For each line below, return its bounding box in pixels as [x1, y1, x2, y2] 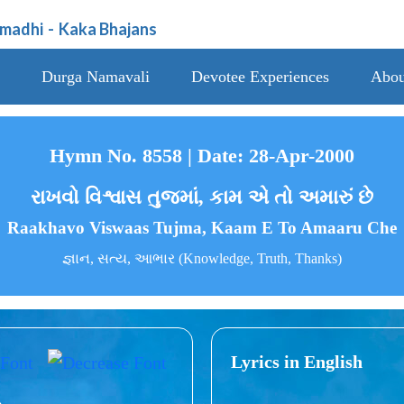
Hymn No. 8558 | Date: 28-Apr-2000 [50, 144, 354, 168]
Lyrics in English [231, 351, 363, 372]
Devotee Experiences [190, 68, 329, 86]
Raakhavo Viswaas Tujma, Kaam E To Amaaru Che [7, 218, 397, 238]
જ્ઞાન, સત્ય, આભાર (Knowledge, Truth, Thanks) [62, 251, 342, 267]
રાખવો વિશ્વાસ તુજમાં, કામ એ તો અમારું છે [31, 186, 373, 209]
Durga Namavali [41, 68, 150, 86]
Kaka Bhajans [59, 19, 158, 39]
